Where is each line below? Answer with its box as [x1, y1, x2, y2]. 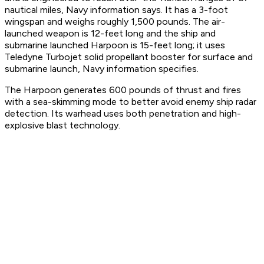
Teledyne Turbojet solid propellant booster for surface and [5, 51, 253, 63]
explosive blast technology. [5, 120, 120, 131]
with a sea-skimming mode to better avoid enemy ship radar [5, 96, 256, 108]
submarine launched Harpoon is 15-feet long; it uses [5, 39, 225, 51]
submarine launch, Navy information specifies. [5, 63, 199, 75]
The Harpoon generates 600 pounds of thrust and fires [5, 84, 241, 96]
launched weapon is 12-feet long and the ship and [5, 28, 216, 39]
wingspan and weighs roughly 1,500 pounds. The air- [5, 16, 225, 28]
